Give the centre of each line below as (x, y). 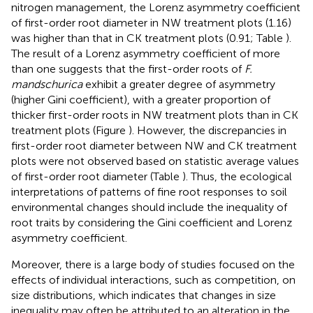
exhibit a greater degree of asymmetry (179, 84)
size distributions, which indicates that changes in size (144, 295)
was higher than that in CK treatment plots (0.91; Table (148, 38)
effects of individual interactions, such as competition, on (153, 279)
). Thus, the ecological (237, 176)
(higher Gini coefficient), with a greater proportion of (141, 99)
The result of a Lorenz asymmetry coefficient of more (146, 53)
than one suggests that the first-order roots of (128, 68)
